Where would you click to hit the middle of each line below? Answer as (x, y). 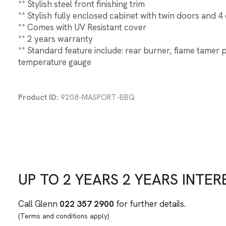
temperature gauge (55, 62)
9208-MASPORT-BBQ (97, 97)
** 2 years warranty (55, 39)
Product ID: (38, 97)
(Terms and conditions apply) (64, 216)
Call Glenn (39, 204)
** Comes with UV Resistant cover (82, 27)
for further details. (150, 204)
